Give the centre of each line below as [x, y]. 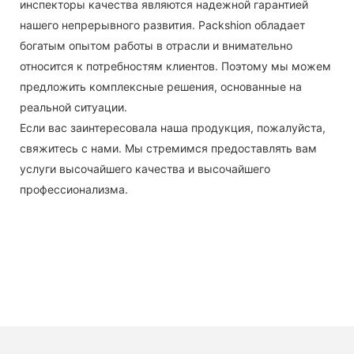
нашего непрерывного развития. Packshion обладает [162, 25]
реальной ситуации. [73, 107]
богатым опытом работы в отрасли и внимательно [156, 46]
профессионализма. [74, 190]
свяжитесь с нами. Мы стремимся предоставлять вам [168, 149]
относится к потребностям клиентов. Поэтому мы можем [175, 66]
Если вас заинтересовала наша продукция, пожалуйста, [173, 128]
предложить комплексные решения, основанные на [161, 87]
